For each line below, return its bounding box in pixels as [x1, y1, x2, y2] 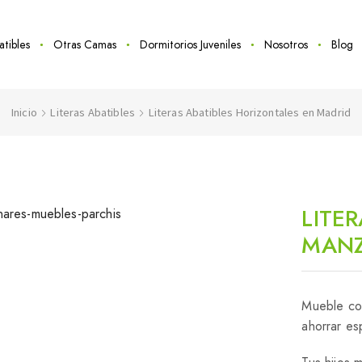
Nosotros [264, 36, 309, 53]
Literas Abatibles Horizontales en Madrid [148, 105, 351, 120]
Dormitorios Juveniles [139, 36, 241, 53]
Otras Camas [53, 36, 116, 53]
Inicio [11, 105, 37, 120]
